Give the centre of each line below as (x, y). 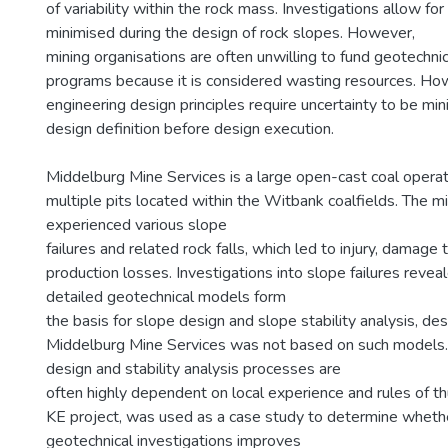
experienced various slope (136, 225)
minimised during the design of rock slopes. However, (230, 33)
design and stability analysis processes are (193, 369)
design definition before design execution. (190, 129)
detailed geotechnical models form (166, 297)
